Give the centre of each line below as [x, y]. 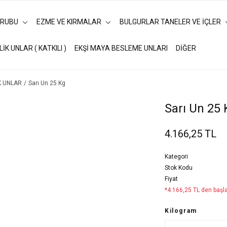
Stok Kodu [179, 168]
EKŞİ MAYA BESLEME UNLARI [121, 48]
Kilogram [181, 211]
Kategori [176, 157]
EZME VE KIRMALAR [69, 22]
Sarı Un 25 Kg [47, 83]
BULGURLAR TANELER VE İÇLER [170, 22]
